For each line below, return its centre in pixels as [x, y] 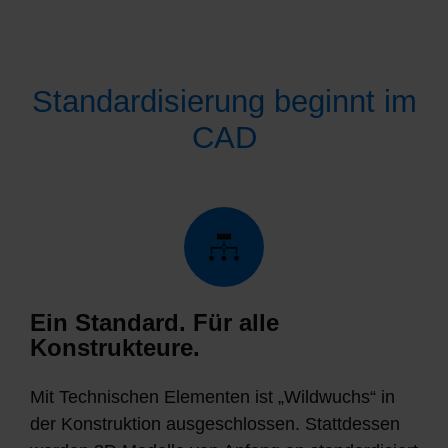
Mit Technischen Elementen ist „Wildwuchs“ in [212, 397]
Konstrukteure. [115, 347]
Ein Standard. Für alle [154, 322]
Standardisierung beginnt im [224, 101]
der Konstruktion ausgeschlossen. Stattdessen [215, 424]
